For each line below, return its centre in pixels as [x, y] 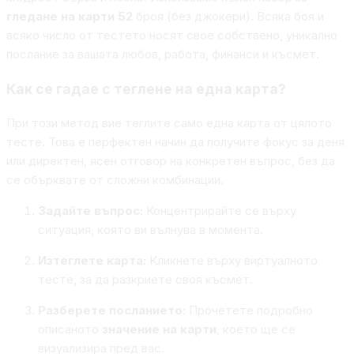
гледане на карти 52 [70, 17]
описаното [70, 330]
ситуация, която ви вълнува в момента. [151, 230]
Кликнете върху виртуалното [232, 261]
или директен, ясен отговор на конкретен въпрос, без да [171, 161]
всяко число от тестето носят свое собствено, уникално [172, 36]
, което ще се [256, 330]
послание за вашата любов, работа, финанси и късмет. [163, 55]
